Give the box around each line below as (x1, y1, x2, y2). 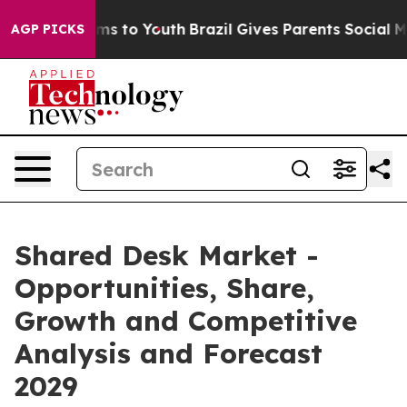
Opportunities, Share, (15, 271, 314, 305)
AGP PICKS (11, 21, 84, 37)
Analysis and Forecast (15, 336, 323, 371)
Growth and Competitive (15, 303, 357, 338)
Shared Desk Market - (15, 238, 319, 273)
